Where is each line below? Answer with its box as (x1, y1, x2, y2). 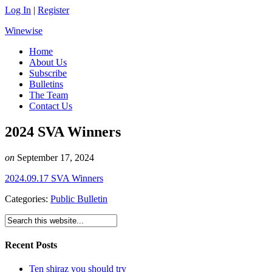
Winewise (5, 25, 42, 36)
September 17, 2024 (17, 152, 94, 163)
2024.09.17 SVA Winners (5, 172, 103, 183)
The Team (29, 90, 68, 100)
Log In (5, 5, 31, 15)
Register (38, 5, 69, 15)
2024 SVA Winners (5, 123, 121, 140)
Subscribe (29, 68, 67, 78)
